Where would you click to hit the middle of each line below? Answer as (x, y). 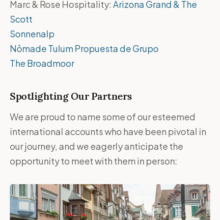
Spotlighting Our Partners (71, 96)
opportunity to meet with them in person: (94, 161)
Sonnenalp (32, 34)
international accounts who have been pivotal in (108, 131)
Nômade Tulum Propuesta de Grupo (84, 48)
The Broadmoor (42, 63)
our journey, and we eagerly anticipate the (96, 146)
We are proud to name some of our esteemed (103, 117)
